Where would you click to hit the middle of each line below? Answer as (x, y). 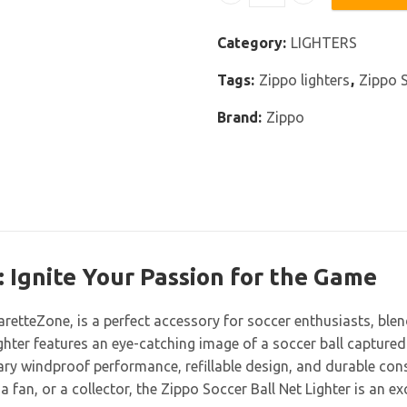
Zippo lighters (304, 80)
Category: (253, 43)
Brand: (241, 118)
